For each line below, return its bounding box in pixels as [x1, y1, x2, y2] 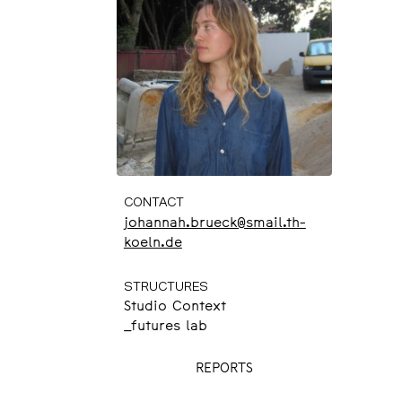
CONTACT [123, 196, 184, 210]
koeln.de [123, 236, 182, 249]
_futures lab [123, 320, 207, 334]
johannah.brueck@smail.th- [123, 216, 306, 230]
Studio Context [123, 301, 226, 314]
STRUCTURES [123, 279, 208, 293]
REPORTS [196, 363, 254, 376]
